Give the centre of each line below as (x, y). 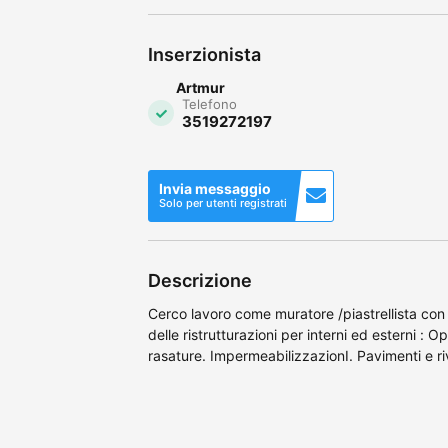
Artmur (200, 87)
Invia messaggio (215, 188)
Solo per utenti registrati (223, 202)
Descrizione (200, 280)
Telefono (209, 103)
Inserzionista (204, 54)
